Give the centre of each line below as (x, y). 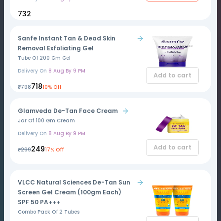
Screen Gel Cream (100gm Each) (70, 192)
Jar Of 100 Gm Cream (46, 121)
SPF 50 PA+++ (39, 202)
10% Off (52, 87)
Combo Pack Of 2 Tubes (49, 212)
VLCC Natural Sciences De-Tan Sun (74, 182)
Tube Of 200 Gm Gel (44, 58)
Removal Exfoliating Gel (56, 48)
